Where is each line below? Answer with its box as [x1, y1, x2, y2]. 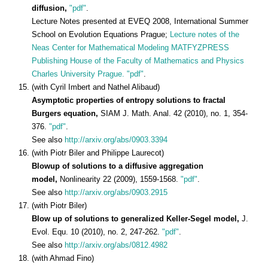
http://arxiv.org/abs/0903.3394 [65, 135, 167, 144]
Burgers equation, [32, 108, 100, 118]
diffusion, [32, 3, 69, 13]
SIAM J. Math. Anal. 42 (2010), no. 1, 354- [100, 108, 248, 118]
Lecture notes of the [170, 29, 239, 39]
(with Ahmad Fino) [32, 253, 94, 263]
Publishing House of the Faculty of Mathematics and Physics [32, 56, 244, 65]
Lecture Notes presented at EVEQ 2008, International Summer [32, 16, 248, 26]
